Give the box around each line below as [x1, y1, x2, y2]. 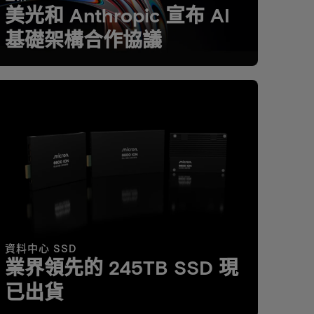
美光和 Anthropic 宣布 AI [4, 3, 230, 27]
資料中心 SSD [4, 242, 77, 254]
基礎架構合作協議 [4, 27, 162, 51]
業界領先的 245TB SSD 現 [4, 255, 238, 279]
